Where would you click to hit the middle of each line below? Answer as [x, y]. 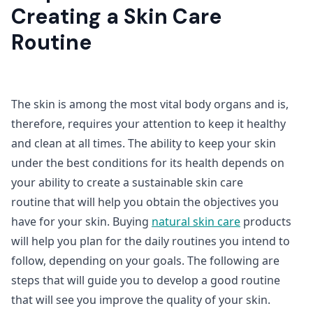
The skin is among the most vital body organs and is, [150, 104]
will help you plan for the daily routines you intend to [151, 241]
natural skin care [196, 221]
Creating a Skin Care [116, 16]
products [266, 221]
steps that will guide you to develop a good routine [146, 280]
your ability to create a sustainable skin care [127, 182]
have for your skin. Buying [81, 221]
